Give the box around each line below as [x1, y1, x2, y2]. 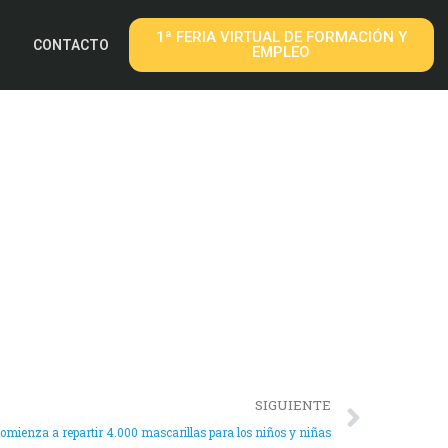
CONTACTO [32, 37, 109, 53]
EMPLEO [252, 43, 311, 61]
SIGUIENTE [255, 396, 331, 414]
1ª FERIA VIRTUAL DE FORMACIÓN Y [155, 28, 407, 46]
